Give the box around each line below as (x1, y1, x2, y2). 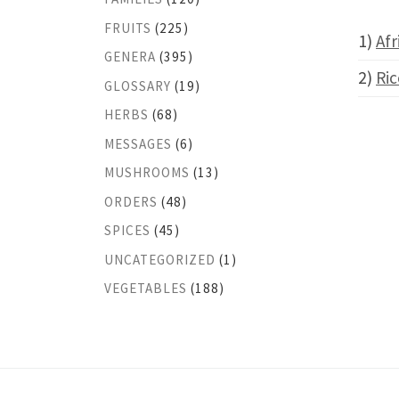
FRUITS (104, 19, 151, 37)
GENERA (104, 48, 156, 66)
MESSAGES (104, 134, 172, 152)
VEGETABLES (104, 280, 187, 297)
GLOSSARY (104, 77, 171, 94)
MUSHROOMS (104, 164, 190, 182)
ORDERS (104, 192, 158, 210)
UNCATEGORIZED (104, 250, 216, 268)
